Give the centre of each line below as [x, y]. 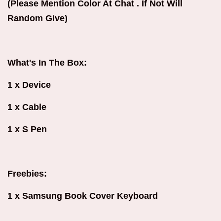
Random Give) [37, 18]
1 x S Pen [27, 129]
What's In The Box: [47, 62]
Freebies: [27, 173]
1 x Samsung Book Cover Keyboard [83, 196]
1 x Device [29, 85]
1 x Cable [27, 107]
